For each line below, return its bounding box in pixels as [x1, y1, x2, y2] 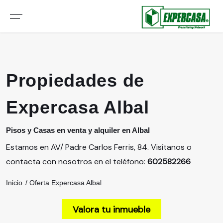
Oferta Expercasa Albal [29, 179, 102, 187]
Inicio [6, 179, 22, 187]
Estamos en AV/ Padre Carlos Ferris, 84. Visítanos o [6, 142, 192, 152]
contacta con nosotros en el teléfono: [6, 156, 147, 167]
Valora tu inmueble [73, 204, 150, 216]
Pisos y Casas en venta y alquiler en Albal [6, 126, 150, 134]
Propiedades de [6, 70, 145, 91]
